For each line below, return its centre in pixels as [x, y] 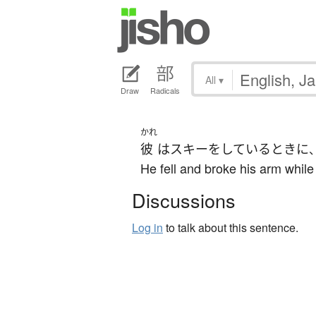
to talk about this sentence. [231, 228]
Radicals [165, 91]
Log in [147, 228]
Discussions [184, 200]
